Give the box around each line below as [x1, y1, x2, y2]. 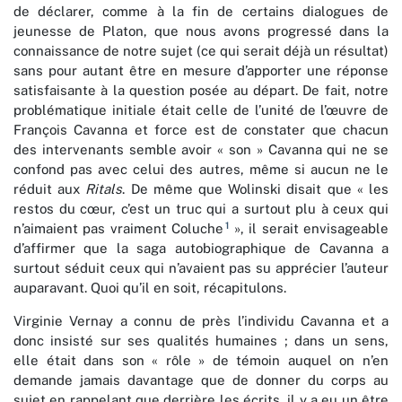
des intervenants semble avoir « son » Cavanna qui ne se [13, 142, 389, 158]
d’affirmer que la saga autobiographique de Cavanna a [13, 240, 389, 257]
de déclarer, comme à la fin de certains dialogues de [13, 4, 389, 20]
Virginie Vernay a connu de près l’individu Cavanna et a [13, 313, 389, 329]
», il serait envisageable [229, 221, 389, 237]
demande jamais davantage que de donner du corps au [13, 372, 389, 389]
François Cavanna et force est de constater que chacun [13, 122, 389, 138]
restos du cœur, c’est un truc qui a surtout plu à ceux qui [13, 201, 389, 217]
